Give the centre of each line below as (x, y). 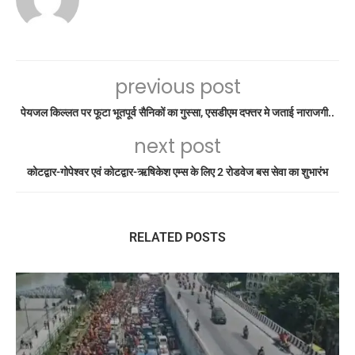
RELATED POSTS (177, 237)
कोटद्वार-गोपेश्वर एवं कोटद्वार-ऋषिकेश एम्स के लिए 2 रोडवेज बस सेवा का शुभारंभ (177, 172)
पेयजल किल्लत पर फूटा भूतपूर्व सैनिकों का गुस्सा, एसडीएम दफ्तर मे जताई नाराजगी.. (177, 113)
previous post (177, 87)
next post (177, 146)
